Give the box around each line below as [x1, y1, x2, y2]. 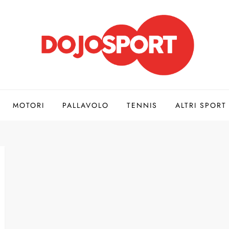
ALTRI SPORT [175, 100, 226, 110]
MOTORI [12, 100, 44, 110]
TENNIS [126, 100, 157, 110]
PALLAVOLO [62, 100, 109, 110]
